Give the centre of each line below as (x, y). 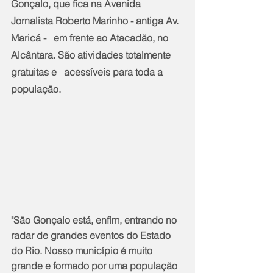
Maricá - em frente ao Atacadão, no (91, 37)
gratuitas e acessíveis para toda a (88, 72)
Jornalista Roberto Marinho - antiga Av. (96, 20)
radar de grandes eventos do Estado (92, 236)
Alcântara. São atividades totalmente (92, 55)
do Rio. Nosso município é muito (83, 251)
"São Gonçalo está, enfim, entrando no (95, 220)
